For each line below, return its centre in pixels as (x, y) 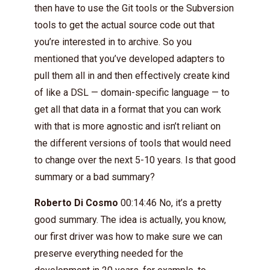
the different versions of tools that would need (133, 143)
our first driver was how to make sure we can (128, 236)
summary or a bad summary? (95, 177)
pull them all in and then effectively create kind (132, 75)
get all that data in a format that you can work (128, 109)
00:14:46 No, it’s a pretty (170, 202)
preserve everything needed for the (109, 253)
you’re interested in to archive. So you (113, 42)
